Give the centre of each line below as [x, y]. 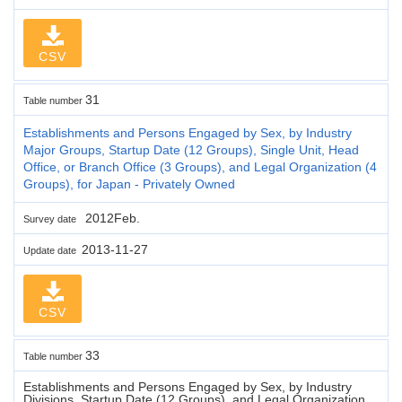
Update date [52, 250]
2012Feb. [111, 218]
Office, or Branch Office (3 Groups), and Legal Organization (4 [200, 166]
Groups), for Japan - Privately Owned [129, 184]
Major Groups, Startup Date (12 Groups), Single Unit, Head [191, 149]
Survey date [52, 218]
